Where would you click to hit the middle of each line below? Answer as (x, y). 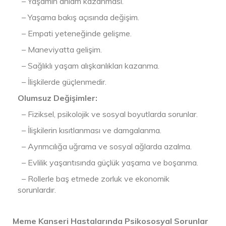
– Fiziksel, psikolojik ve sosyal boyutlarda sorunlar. (108, 114)
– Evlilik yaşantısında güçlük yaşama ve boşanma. (108, 163)
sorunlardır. (37, 190)
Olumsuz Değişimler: (58, 98)
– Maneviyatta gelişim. (60, 50)
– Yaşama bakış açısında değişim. (78, 17)
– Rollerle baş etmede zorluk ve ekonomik (94, 179)
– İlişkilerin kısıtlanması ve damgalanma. (90, 130)
